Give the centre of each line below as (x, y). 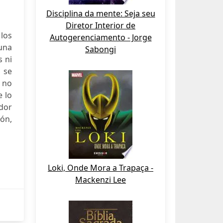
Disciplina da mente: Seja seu (101, 13)
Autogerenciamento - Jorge (101, 37)
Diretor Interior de (101, 25)
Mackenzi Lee (101, 180)
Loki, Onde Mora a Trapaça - (101, 168)
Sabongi (101, 49)
